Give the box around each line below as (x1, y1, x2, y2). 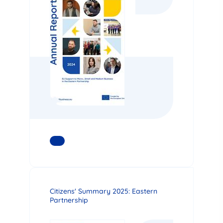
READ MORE (57, 136, 105, 145)
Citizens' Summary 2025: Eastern (50, 186, 157, 196)
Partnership (50, 195, 88, 205)
